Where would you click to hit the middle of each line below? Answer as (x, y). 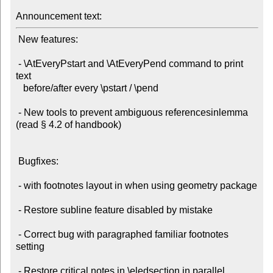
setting (30, 247)
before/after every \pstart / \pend (19, 88)
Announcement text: (58, 16)
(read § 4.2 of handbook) (68, 125)
